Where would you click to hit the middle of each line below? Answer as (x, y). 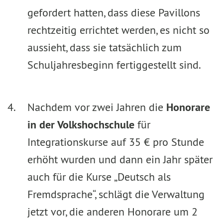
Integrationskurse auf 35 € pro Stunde (116, 142)
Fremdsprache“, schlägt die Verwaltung (116, 194)
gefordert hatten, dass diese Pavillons (114, 12)
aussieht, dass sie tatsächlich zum (105, 47)
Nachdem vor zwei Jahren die (97, 107)
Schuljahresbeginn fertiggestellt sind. (114, 65)
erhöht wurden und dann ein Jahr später (120, 159)
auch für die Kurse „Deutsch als (99, 177)
